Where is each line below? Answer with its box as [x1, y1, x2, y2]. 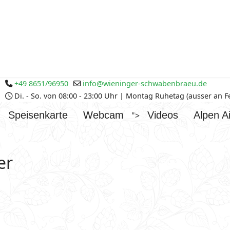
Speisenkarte [8, 109, 68, 121]
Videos [147, 109, 178, 121]
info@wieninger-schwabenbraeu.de [83, 79, 207, 88]
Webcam [83, 109, 124, 121]
